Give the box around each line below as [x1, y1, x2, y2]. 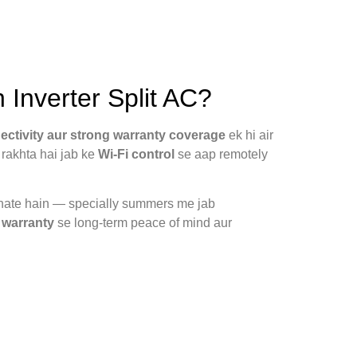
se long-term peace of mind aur [54, 216, 232, 230]
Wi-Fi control [98, 147, 175, 161]
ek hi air [226, 127, 273, 142]
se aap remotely [175, 147, 268, 161]
